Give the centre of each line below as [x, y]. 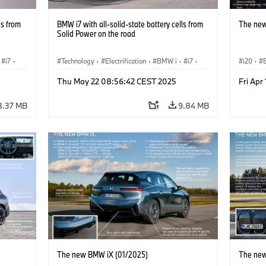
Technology [77, 61]
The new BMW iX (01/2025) [102, 254]
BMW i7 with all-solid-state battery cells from [130, 24]
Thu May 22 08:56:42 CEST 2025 [116, 81]
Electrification [125, 61]
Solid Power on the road [96, 33]
